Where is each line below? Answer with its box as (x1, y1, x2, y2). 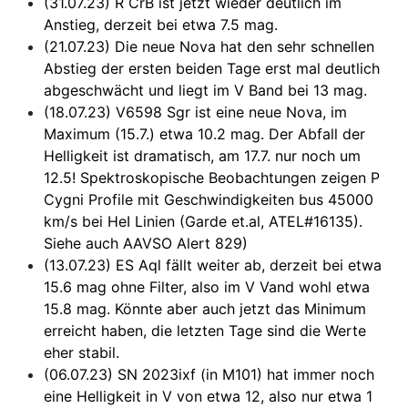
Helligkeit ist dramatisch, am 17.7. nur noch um (44, 146, 361, 165)
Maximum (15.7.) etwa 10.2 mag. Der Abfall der (44, 124, 365, 143)
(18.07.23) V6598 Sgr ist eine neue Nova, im (44, 102, 347, 121)
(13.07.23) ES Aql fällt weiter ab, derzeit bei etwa (44, 255, 382, 274)
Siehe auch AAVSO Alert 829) (44, 233, 248, 252)
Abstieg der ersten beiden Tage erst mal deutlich (44, 58, 380, 77)
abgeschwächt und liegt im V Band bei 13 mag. (44, 80, 372, 99)
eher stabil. (44, 342, 119, 362)
